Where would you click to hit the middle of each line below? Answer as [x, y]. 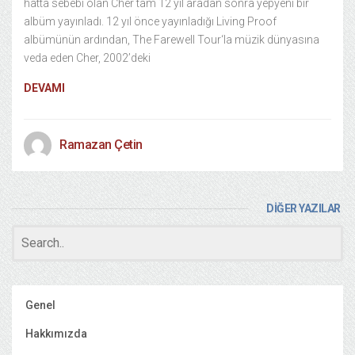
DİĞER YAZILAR [303, 208]
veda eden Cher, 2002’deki [87, 58]
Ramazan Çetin [101, 145]
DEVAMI [44, 88]
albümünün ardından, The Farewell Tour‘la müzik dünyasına [172, 40]
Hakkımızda [56, 334]
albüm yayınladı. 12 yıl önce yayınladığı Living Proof [150, 21]
